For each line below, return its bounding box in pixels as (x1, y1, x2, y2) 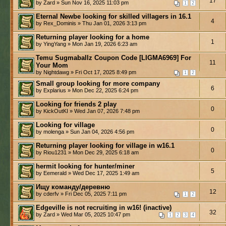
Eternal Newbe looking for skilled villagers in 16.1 (36, 12, 191, 20)
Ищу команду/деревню (36, 183, 110, 191)
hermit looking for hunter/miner (36, 162, 135, 170)
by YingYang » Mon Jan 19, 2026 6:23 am (36, 40, 137, 47)
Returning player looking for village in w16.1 (36, 141, 175, 149)
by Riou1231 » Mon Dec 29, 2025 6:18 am (36, 149, 139, 155)
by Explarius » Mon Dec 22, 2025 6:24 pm (36, 87, 138, 93)
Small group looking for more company (36, 79, 160, 87)
